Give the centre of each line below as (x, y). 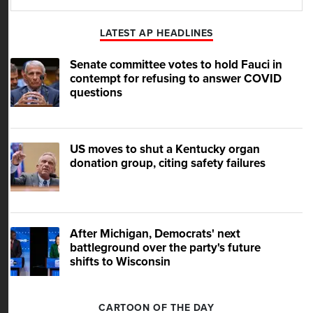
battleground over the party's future (165, 248)
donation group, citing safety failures (168, 163)
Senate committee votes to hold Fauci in (176, 65)
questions (96, 93)
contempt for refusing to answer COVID (176, 79)
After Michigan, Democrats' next (155, 234)
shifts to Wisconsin (120, 262)
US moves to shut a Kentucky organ (165, 150)
